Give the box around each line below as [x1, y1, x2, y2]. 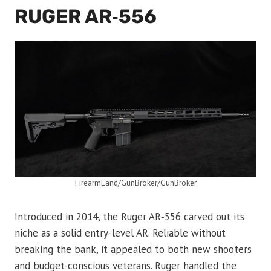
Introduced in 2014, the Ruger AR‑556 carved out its [15, 209, 244, 223]
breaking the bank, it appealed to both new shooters [15, 242, 252, 256]
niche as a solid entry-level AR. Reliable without [15, 226, 226, 240]
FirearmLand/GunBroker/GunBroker [74, 177, 197, 188]
